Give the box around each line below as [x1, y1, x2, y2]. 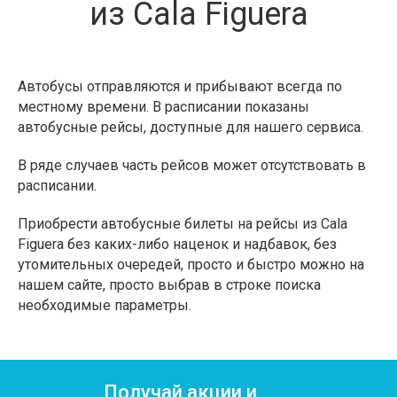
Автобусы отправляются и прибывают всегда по [18, 78, 342, 95]
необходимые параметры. [18, 297, 191, 314]
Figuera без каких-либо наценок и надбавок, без [18, 236, 337, 253]
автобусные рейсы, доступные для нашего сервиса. [18, 119, 363, 136]
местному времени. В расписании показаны [18, 98, 309, 115]
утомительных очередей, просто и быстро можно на [18, 256, 364, 273]
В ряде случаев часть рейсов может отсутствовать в [18, 157, 366, 174]
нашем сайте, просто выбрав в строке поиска [18, 276, 321, 293]
